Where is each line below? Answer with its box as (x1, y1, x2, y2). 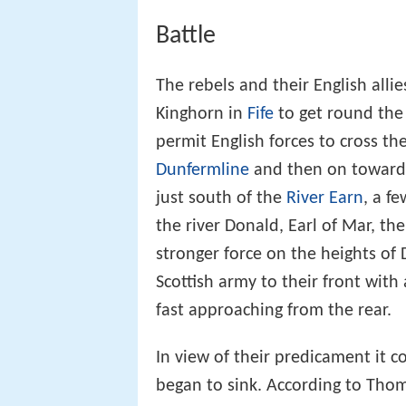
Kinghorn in (156, 105, 247, 124)
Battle (156, 24, 216, 50)
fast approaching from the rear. (156, 302, 391, 321)
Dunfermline (156, 161, 249, 180)
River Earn (286, 189, 363, 208)
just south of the (156, 189, 286, 208)
